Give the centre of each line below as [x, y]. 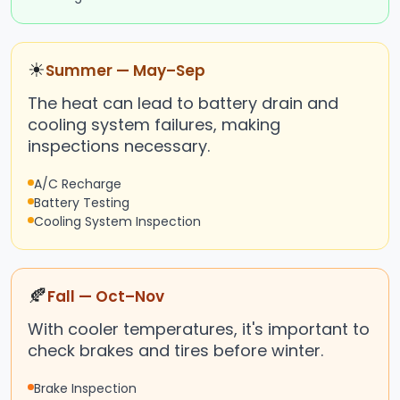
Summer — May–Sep [125, 71]
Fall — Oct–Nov [106, 297]
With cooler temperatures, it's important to [199, 329]
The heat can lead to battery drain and [183, 104]
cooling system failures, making [154, 125]
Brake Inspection [85, 389]
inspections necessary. [119, 146]
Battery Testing [82, 203]
